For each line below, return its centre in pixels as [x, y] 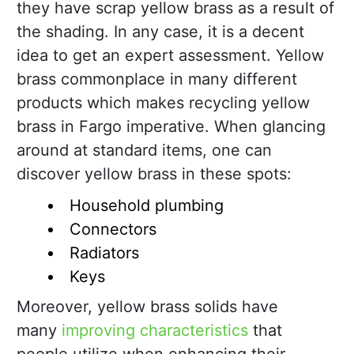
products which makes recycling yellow [163, 103]
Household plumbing [147, 206]
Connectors [113, 230]
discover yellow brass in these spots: [154, 174]
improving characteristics [155, 331]
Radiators [104, 253]
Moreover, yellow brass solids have [147, 307]
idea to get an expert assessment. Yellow [170, 56]
